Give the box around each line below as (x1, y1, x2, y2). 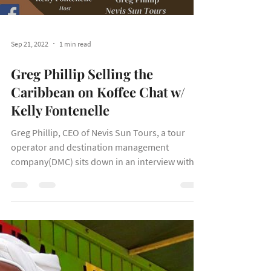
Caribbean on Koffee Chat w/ (11, 136, 185, 154)
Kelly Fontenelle (11, 154, 109, 172)
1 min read (59, 92, 91, 102)
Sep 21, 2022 (11, 92, 48, 102)
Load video (76, 8, 117, 19)
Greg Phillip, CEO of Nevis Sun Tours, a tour (11, 180, 185, 192)
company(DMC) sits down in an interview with (11, 209, 194, 221)
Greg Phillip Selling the (11, 118, 153, 136)
